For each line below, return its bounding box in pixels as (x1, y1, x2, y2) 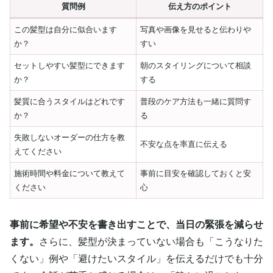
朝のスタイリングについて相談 (140, 60, 252, 70)
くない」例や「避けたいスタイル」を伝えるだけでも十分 (10, 253, 263, 264)
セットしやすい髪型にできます (14, 60, 126, 70)
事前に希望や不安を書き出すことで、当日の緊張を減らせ (10, 219, 263, 230)
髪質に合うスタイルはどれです (14, 96, 126, 106)
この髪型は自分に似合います (14, 24, 118, 34)
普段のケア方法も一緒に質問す (140, 96, 252, 106)
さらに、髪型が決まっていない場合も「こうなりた (39, 236, 263, 247)
